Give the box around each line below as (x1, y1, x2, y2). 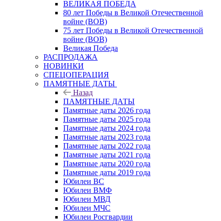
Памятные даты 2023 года (63, 132, 150, 141)
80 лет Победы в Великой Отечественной (63, 8, 203, 17)
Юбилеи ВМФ (63, 185, 112, 194)
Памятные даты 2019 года (63, 168, 150, 177)
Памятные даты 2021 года (63, 150, 150, 159)
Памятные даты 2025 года (63, 114, 150, 123)
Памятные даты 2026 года (63, 106, 150, 114)
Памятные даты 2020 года (63, 159, 150, 168)
